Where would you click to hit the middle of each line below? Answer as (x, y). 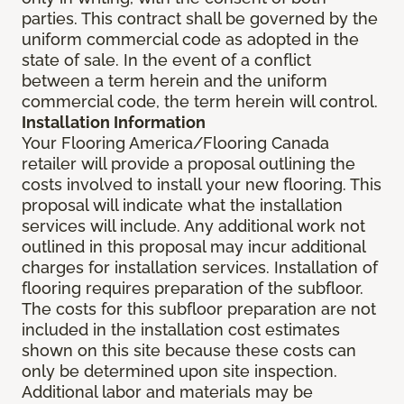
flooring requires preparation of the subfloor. (193, 289)
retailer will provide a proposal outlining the (188, 164)
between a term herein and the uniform (174, 81)
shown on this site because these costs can (189, 351)
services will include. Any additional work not (193, 226)
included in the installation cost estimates (181, 330)
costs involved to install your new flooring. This (202, 185)
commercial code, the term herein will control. (200, 102)
